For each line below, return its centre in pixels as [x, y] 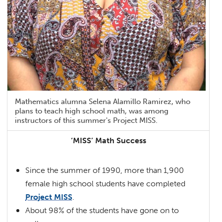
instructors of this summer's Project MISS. [86, 120]
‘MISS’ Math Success [108, 140]
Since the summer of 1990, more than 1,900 [105, 170]
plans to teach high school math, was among [92, 111]
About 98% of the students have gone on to [102, 210]
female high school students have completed [106, 183]
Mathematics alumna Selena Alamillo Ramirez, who [103, 101]
